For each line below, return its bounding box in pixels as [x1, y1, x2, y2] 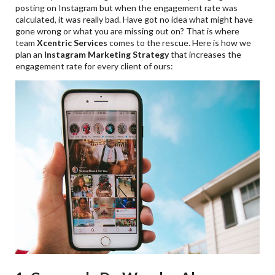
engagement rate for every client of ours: [15, 60, 174, 71]
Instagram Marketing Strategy [44, 48, 169, 60]
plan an [15, 48, 45, 60]
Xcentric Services [37, 37, 108, 48]
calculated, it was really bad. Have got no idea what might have [15, 14, 254, 25]
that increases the [169, 48, 242, 60]
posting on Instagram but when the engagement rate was [15, 2, 238, 13]
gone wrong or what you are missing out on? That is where [15, 25, 240, 36]
